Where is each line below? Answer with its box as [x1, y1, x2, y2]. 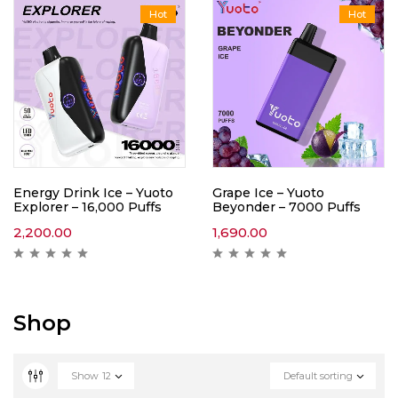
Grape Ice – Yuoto [212, 185, 324, 201]
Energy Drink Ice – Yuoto [13, 185, 173, 201]
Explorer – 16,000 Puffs [13, 199, 162, 215]
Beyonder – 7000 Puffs [212, 199, 361, 215]
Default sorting [283, 370, 353, 382]
